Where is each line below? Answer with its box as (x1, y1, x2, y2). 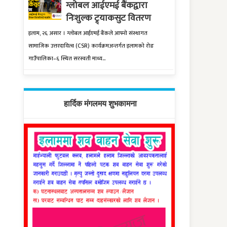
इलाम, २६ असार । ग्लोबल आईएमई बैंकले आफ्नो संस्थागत (28, 28, 147, 38)
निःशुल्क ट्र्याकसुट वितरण (66, 11, 151, 26)
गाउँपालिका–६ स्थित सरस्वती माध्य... (28, 53, 105, 63)
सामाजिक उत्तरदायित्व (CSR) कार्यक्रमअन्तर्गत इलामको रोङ (28, 41, 154, 51)
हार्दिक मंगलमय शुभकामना (63, 99, 137, 108)
